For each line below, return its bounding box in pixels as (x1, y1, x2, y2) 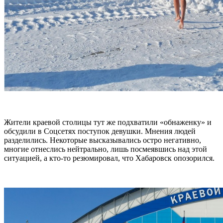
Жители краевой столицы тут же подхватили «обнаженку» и (4, 117, 212, 126)
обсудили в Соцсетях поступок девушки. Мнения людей (4, 126, 196, 135)
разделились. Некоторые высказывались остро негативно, (4, 135, 201, 144)
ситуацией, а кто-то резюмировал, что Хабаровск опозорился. (4, 153, 215, 162)
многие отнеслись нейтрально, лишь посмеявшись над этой (4, 144, 207, 153)
